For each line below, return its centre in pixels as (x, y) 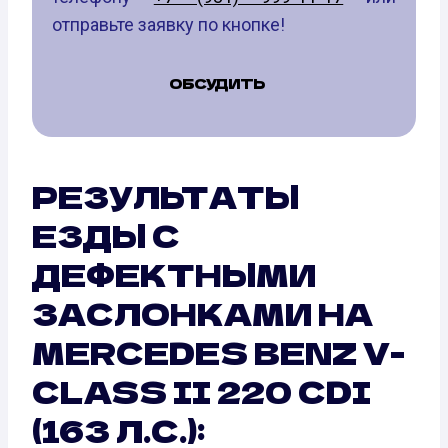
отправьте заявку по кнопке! (168, 24)
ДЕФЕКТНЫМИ (174, 273)
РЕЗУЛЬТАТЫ (165, 195)
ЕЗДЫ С (106, 234)
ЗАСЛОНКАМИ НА (202, 312)
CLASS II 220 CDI (201, 390)
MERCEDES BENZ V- (218, 351)
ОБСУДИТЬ (216, 82)
